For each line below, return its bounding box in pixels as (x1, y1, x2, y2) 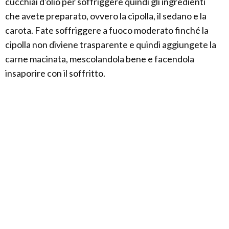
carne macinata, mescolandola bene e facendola (5, 53, 194, 64)
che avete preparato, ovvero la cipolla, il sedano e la (5, 10, 207, 21)
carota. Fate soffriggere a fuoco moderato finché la (5, 24, 209, 36)
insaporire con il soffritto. (5, 67, 105, 79)
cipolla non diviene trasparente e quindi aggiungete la (5, 38, 216, 50)
